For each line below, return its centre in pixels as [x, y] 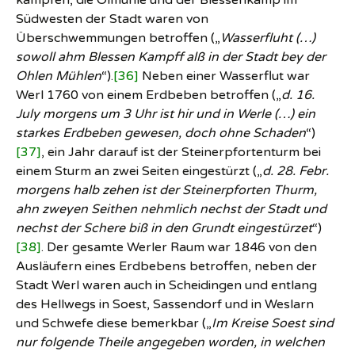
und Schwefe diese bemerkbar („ [114, 324]
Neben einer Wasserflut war [224, 76]
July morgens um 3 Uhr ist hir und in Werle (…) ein [166, 115]
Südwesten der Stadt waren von [112, 19]
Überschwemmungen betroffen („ [118, 38]
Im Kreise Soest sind [273, 324]
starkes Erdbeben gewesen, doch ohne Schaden [161, 134]
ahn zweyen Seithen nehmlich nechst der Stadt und [171, 210]
